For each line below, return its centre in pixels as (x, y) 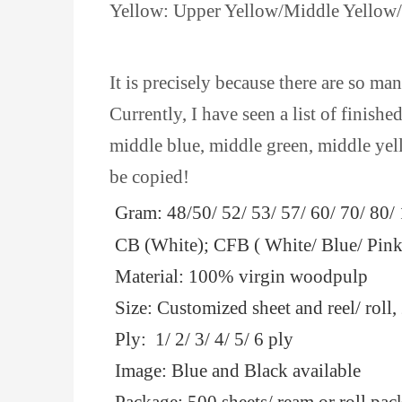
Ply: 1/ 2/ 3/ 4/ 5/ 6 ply (204, 339)
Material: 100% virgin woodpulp (241, 276)
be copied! (149, 177)
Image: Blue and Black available (238, 371)
